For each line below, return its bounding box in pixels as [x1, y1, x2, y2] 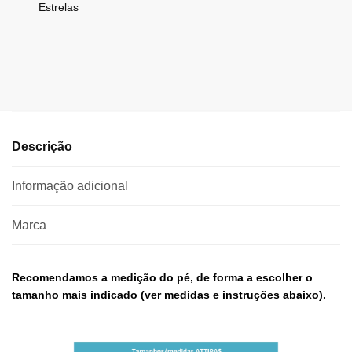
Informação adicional [12, 178, 128, 192]
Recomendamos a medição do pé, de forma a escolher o [12, 270, 313, 284]
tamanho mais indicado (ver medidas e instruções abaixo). [12, 288, 329, 301]
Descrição [12, 139, 72, 153]
